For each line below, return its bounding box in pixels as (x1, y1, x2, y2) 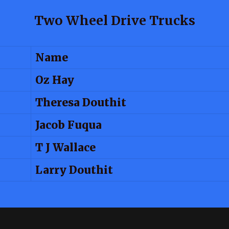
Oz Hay (35, 73, 74, 87)
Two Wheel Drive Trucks (34, 12, 195, 29)
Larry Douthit (35, 163, 113, 177)
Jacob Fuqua (35, 118, 102, 132)
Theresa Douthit (35, 95, 126, 109)
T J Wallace (35, 140, 96, 154)
